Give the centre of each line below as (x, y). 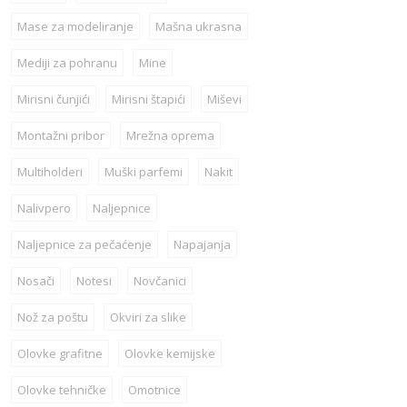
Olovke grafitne (60, 354)
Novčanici (159, 281)
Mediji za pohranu (67, 63)
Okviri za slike (148, 318)
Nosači (35, 281)
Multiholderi (50, 172)
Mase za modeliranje (75, 27)
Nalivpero (44, 208)
